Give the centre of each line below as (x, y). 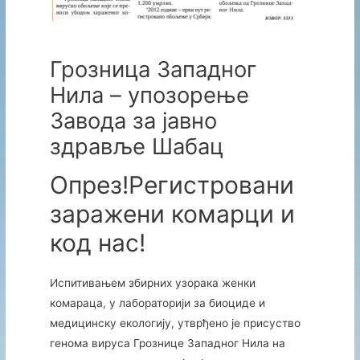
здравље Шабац (136, 146)
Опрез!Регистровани (172, 184)
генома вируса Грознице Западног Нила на (167, 343)
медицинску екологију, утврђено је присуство (175, 323)
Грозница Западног (153, 69)
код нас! (97, 242)
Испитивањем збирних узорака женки (152, 282)
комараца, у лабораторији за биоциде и (157, 303)
